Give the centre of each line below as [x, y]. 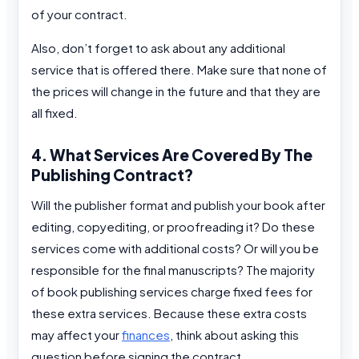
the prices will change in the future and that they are [176, 91]
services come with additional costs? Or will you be [175, 248]
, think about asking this [234, 335]
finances [146, 335]
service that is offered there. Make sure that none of [179, 70]
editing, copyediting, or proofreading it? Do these [173, 227]
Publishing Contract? [112, 174]
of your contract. [79, 14]
